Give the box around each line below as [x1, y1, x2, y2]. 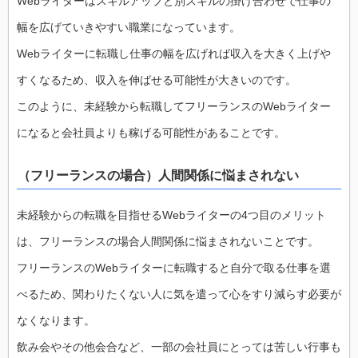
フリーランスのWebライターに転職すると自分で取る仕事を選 [17, 261, 331, 275]
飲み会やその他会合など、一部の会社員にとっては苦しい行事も [17, 340, 341, 354]
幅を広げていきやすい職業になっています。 [17, 20, 241, 34]
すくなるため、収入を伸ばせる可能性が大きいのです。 [17, 73, 296, 86]
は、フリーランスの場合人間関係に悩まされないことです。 [17, 235, 319, 249]
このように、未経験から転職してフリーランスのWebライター [17, 99, 331, 113]
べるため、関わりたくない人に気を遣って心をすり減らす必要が [17, 288, 341, 301]
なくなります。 [17, 314, 95, 328]
